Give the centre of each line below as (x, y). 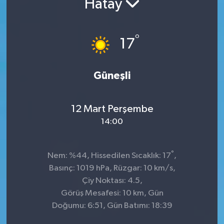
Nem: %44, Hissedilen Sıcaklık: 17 (109, 155)
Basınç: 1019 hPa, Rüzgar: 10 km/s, (112, 168)
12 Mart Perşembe (112, 109)
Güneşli (112, 75)
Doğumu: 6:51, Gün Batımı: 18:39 (112, 205)
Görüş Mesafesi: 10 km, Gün (112, 193)
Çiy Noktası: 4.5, (112, 180)
